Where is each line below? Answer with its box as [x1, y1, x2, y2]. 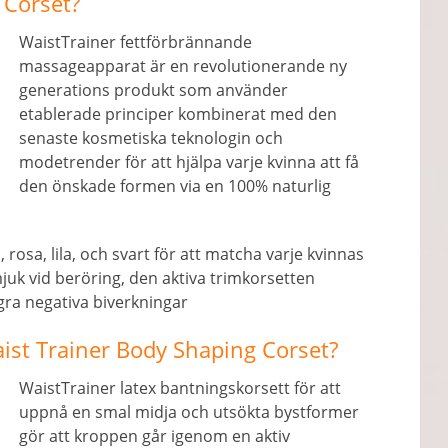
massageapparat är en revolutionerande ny [19, 55, 348, 77]
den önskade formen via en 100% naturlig [19, 175, 332, 197]
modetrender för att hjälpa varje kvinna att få [19, 151, 360, 173]
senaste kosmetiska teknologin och [19, 127, 284, 149]
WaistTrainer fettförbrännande [19, 31, 253, 53]
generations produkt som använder [19, 79, 289, 101]
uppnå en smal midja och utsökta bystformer [19, 401, 360, 423]
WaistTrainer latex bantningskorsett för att [19, 377, 342, 399]
